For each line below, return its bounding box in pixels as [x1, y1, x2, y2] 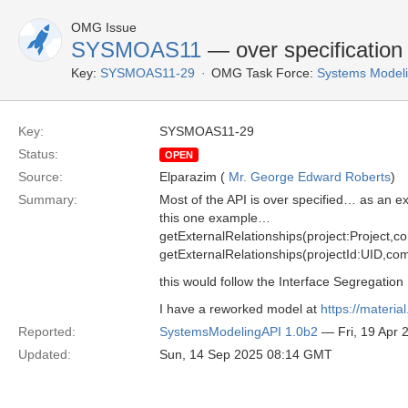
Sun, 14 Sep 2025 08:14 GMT [159, 347, 332, 362]
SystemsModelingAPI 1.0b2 [159, 324, 318, 339]
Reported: [18, 324, 76, 339]
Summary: [18, 192, 77, 207]
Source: [18, 169, 63, 184]
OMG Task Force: [211, 66, 313, 80]
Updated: [18, 347, 71, 362]
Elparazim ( [159, 169, 229, 184]
